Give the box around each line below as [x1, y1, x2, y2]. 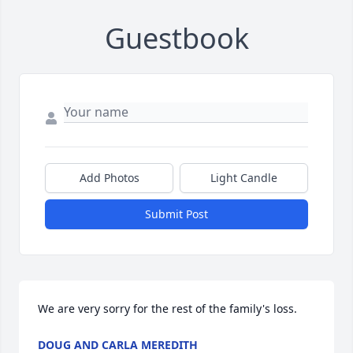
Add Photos [79, 170, 139, 186]
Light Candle [210, 170, 277, 186]
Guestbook [104, 19, 249, 58]
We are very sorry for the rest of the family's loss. [38, 301, 297, 317]
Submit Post [145, 206, 208, 222]
